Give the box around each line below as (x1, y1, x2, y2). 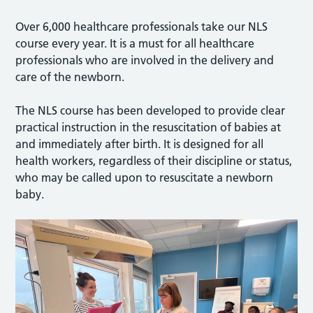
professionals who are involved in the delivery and (15, 52, 275, 67)
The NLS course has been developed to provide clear (15, 103, 286, 117)
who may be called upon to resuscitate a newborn (15, 170, 274, 184)
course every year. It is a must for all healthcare (15, 36, 255, 50)
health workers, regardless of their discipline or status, (15, 153, 293, 168)
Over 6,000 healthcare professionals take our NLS (15, 19, 268, 34)
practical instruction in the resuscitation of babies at (15, 119, 282, 134)
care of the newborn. (15, 69, 125, 84)
